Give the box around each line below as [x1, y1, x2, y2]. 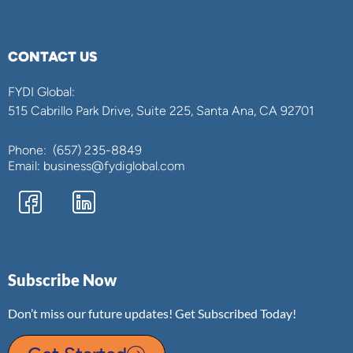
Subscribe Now [8, 269, 117, 289]
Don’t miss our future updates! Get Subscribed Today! [8, 305, 296, 321]
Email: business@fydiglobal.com [8, 158, 184, 173]
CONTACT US [8, 47, 98, 65]
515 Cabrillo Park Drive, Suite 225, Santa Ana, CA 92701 [8, 102, 314, 118]
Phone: [8, 142, 50, 158]
